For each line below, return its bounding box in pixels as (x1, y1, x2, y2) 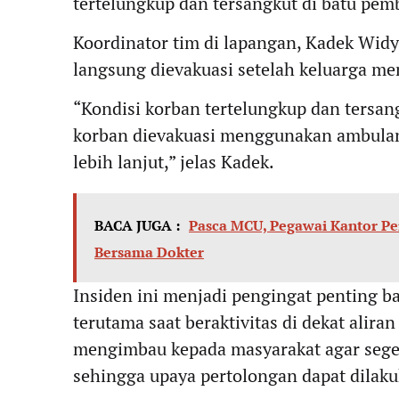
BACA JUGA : (94, 216, 180, 236)
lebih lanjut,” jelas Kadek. (73, 150, 274, 175)
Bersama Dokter (94, 242, 204, 263)
